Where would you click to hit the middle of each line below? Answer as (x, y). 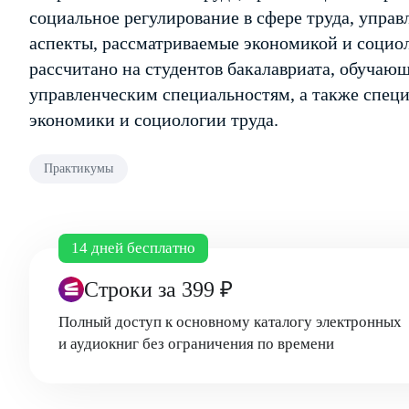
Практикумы (79, 168)
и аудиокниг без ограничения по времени (196, 344)
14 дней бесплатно (133, 248)
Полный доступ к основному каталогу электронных (230, 322)
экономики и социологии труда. (154, 120)
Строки (121, 289)
